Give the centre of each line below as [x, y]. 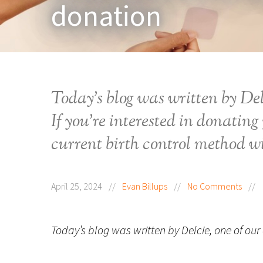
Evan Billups [145, 186]
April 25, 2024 [77, 186]
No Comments [215, 186]
